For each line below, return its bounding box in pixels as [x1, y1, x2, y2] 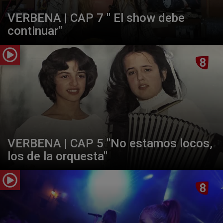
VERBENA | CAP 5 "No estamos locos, [7, 136, 213, 151]
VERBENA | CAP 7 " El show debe [7, 11, 185, 25]
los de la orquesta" [7, 149, 108, 164]
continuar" [7, 24, 62, 38]
